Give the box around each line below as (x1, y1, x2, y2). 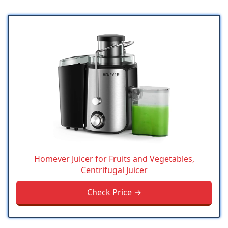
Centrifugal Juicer (80, 164, 148, 176)
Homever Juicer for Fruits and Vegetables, (34, 153, 194, 165)
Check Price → (87, 187, 141, 198)
